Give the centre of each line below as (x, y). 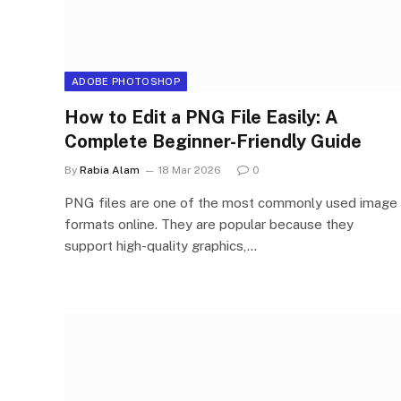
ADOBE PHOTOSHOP (126, 81)
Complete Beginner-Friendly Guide (213, 141)
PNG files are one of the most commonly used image (231, 203)
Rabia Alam (110, 170)
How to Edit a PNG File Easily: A (201, 117)
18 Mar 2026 (190, 170)
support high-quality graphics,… (161, 246)
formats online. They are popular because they (209, 224)
